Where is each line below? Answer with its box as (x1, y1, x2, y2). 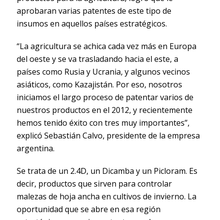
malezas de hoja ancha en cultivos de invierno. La (16, 191, 196, 202)
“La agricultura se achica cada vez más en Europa (16, 40, 196, 52)
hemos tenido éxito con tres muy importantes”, (16, 117, 190, 128)
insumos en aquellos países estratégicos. (16, 18, 167, 29)
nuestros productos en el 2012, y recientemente (16, 104, 192, 115)
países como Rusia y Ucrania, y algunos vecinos (16, 66, 190, 77)
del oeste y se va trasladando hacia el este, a (16, 53, 178, 64)
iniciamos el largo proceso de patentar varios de (16, 91, 193, 103)
